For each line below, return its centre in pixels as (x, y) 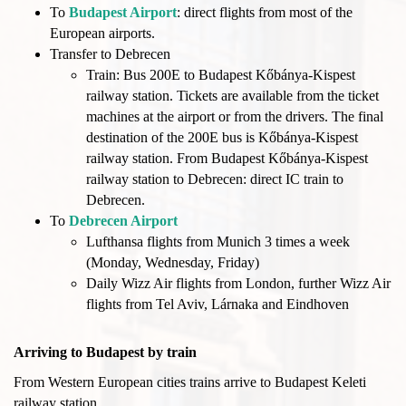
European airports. (102, 34)
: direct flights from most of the (265, 13)
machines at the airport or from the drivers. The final (235, 117)
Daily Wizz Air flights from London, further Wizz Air (238, 284)
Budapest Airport (123, 13)
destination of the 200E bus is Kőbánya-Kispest (222, 138)
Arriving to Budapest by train (105, 353)
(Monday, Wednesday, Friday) (173, 263)
